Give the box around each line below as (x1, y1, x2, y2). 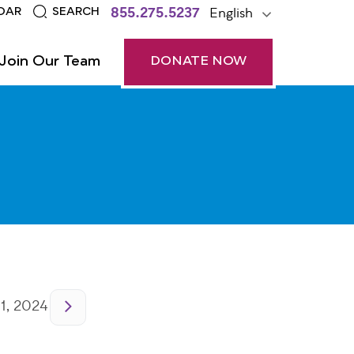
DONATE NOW (150, 55, 247, 68)
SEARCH (51, 6, 100, 17)
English (209, 4, 253, 24)
